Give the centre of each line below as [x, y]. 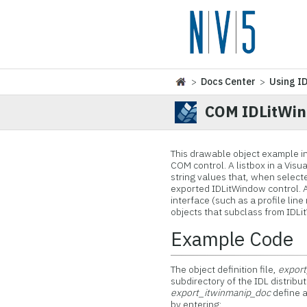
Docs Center [229, 82]
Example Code [232, 239]
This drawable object [217, 153]
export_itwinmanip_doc [221, 293]
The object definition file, [225, 269]
